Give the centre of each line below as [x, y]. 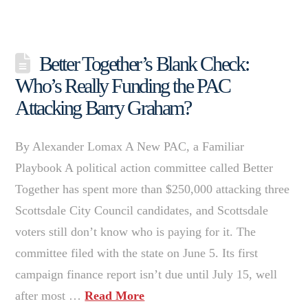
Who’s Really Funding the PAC [123, 85]
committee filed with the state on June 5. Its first [137, 253]
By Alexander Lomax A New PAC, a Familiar [130, 146]
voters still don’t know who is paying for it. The [136, 231]
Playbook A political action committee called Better [144, 167]
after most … [50, 295]
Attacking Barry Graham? [103, 107]
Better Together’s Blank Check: [144, 63]
